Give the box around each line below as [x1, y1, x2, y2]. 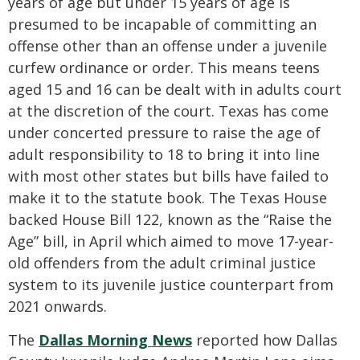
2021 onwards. [8, 297, 107, 317]
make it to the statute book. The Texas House [8, 188, 327, 208]
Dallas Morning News [39, 330, 192, 350]
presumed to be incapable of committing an [8, 14, 317, 35]
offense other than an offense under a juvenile [8, 36, 327, 56]
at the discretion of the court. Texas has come [8, 101, 329, 121]
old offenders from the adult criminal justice [8, 253, 316, 273]
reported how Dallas [192, 330, 337, 350]
